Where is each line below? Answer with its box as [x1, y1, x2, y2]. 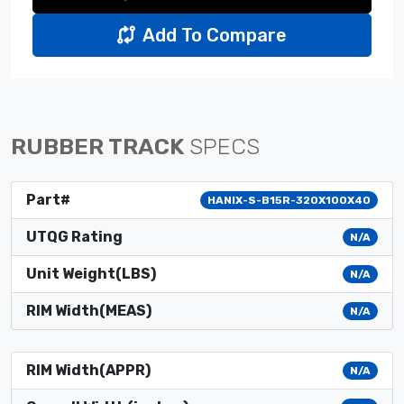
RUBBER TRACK [11, 132, 189, 160]
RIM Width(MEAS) [26, 301, 151, 319]
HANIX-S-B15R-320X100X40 [207, 193, 372, 207]
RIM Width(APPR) [26, 361, 151, 379]
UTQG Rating [26, 227, 123, 245]
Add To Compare [142, 23, 287, 46]
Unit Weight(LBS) [26, 264, 156, 282]
